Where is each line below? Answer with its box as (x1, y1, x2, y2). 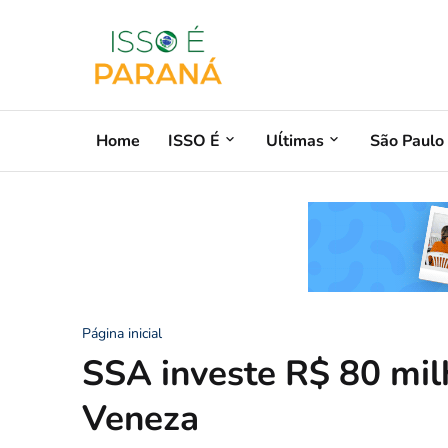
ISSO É (168, 129, 220, 152)
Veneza (82, 395, 199, 442)
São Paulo (370, 129, 444, 152)
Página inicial (82, 324, 162, 343)
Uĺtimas (266, 129, 324, 152)
